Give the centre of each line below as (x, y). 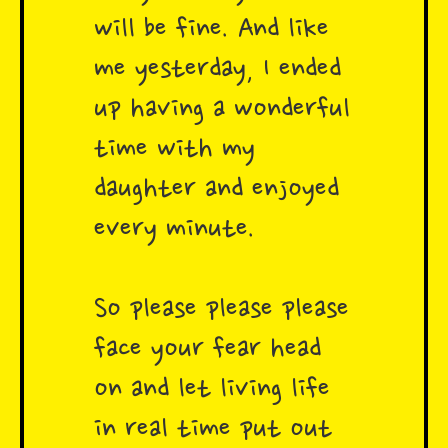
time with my (174, 150)
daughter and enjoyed (216, 190)
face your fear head (207, 350)
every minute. (174, 230)
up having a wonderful (222, 110)
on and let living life (212, 390)
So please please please (221, 310)
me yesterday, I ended (217, 70)
